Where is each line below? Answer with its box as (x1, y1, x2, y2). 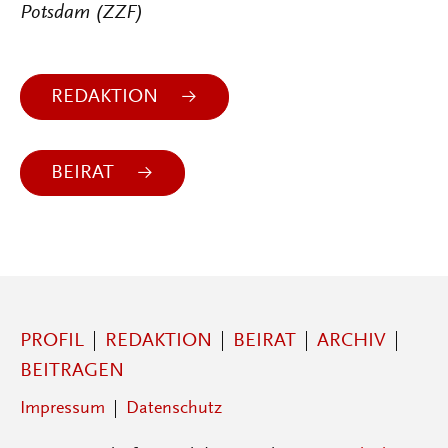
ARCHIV (317, 331, 386, 351)
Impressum (20, 400, 105, 418)
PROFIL (20, 331, 84, 351)
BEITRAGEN (20, 361, 124, 381)
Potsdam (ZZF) (20, 3, 143, 23)
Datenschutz (126, 400, 222, 418)
